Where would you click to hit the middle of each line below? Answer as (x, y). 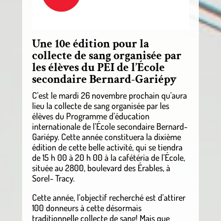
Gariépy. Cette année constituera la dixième (106, 137)
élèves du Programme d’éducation (91, 116)
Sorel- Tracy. (53, 178)
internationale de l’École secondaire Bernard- (110, 127)
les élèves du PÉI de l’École (98, 68)
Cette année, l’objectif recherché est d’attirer (109, 198)
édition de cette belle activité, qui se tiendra (107, 147)
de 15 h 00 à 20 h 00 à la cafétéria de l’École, (108, 158)
